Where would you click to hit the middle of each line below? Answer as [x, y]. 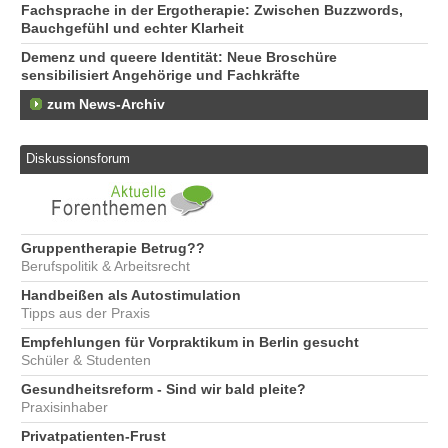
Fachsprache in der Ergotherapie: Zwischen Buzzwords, [212, 10]
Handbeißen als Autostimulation [131, 295]
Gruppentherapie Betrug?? [113, 248]
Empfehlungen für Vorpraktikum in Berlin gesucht [190, 342]
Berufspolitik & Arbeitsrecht [105, 266]
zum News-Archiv [106, 104]
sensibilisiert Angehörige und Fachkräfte [160, 75]
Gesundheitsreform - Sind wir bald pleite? [163, 389]
